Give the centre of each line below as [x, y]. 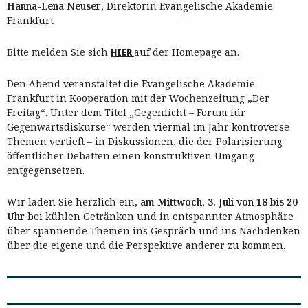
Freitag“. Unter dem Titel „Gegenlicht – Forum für [126, 112]
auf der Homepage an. [187, 52]
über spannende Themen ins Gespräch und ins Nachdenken [154, 231]
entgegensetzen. [46, 170]
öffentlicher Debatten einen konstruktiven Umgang [131, 156]
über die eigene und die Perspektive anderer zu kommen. [146, 245]
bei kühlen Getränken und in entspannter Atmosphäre [161, 216]
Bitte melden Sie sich [59, 52]
